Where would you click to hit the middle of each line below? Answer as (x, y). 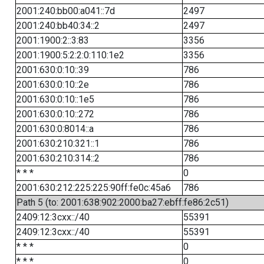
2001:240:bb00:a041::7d (65, 11)
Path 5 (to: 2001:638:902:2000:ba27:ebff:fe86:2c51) (122, 202)
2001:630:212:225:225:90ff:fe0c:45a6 (93, 188)
